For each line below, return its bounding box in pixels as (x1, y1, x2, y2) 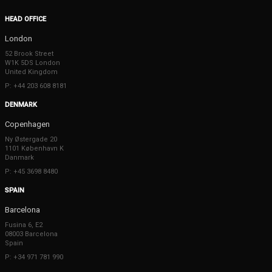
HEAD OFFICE (5, 15, 46, 23)
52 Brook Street (5, 50, 53, 58)
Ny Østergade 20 (5, 135, 57, 143)
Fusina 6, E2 (5, 221, 42, 229)
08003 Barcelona (5, 230, 58, 238)
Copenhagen (5, 120, 50, 129)
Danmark (5, 154, 34, 161)
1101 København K (5, 144, 64, 152)
